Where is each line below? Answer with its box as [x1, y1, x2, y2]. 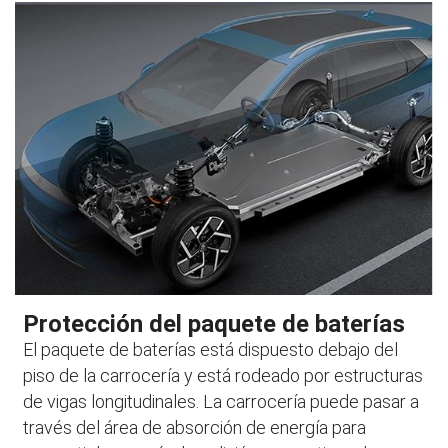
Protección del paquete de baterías [23, 310, 406, 339]
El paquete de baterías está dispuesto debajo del [23, 339, 399, 361]
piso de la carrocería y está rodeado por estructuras [23, 365, 424, 387]
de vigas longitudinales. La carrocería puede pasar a [23, 391, 420, 413]
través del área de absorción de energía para [23, 417, 367, 439]
